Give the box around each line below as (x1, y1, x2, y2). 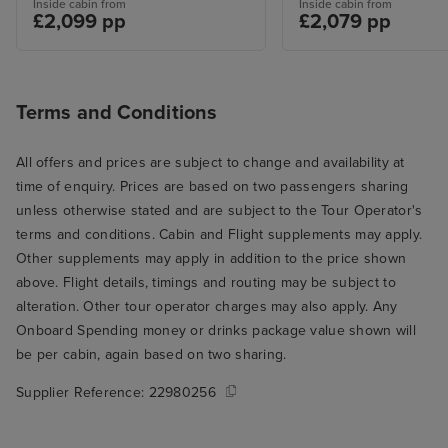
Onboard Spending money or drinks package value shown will (16, 322, 416, 340)
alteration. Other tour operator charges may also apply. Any (16, 298, 398, 316)
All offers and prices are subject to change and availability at (16, 154, 405, 172)
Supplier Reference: (16, 384, 149, 402)
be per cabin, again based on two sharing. (16, 346, 287, 364)
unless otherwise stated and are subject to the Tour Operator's (16, 202, 423, 220)
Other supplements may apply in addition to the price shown (16, 250, 407, 268)
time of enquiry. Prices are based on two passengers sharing (16, 178, 409, 196)
